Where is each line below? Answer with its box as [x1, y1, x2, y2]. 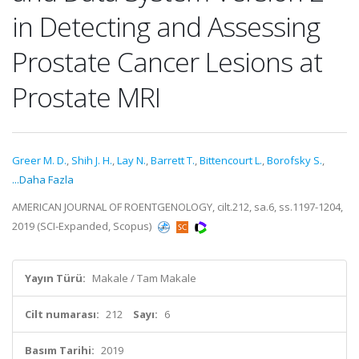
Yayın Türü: [25, 271, 86, 285]
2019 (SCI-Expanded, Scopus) [12, 219, 154, 233]
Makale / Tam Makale [92, 271, 196, 285]
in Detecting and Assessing [12, 8, 320, 45]
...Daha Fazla [12, 172, 74, 187]
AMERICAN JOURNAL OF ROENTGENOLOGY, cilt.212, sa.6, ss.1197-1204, [12, 200, 343, 214]
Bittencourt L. [200, 153, 262, 167]
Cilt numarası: [25, 307, 99, 321]
